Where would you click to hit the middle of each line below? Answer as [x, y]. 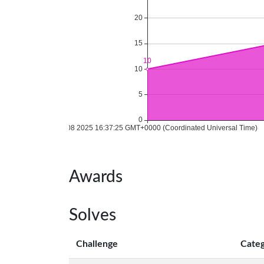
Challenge [97, 244]
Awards [96, 177]
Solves [93, 215]
